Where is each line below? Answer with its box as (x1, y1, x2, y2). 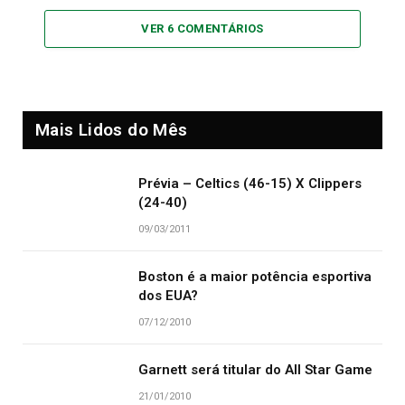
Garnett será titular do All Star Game (138, 362, 372, 379)
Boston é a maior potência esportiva (138, 268, 372, 286)
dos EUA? (138, 287, 198, 305)
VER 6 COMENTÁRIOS (141, 22, 264, 36)
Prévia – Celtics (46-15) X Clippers (138, 175, 362, 193)
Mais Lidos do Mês (35, 119, 188, 141)
